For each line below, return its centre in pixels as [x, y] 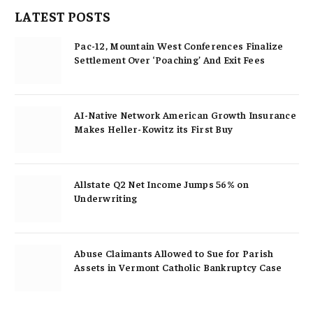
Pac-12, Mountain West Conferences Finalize [179, 45]
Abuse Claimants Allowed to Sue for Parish [174, 253]
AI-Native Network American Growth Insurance [185, 114]
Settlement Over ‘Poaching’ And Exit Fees [170, 59]
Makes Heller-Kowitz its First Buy [154, 128]
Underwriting [106, 197]
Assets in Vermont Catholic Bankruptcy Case [178, 267]
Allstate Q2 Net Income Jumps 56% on [161, 183]
